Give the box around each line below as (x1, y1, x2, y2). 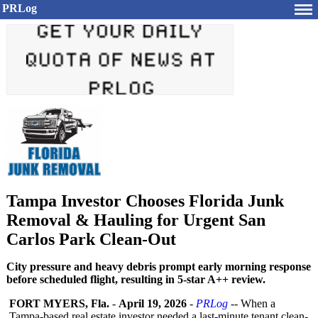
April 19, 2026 (119, 297, 187, 309)
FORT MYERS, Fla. (9, 297, 109, 309)
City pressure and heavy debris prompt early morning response (6, 261, 311, 273)
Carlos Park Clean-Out (6, 230, 176, 248)
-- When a (228, 297, 275, 309)
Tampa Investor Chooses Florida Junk (6, 192, 284, 210)
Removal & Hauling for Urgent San (6, 211, 265, 229)
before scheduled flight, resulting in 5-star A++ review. (6, 273, 265, 285)
